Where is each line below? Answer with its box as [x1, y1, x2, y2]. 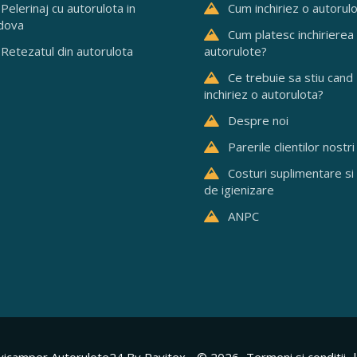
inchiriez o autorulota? [204, 86, 324, 102]
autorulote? [204, 43, 267, 59]
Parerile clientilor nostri [228, 139, 355, 155]
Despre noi [228, 112, 288, 128]
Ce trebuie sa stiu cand [228, 69, 353, 85]
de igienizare [204, 182, 274, 198]
